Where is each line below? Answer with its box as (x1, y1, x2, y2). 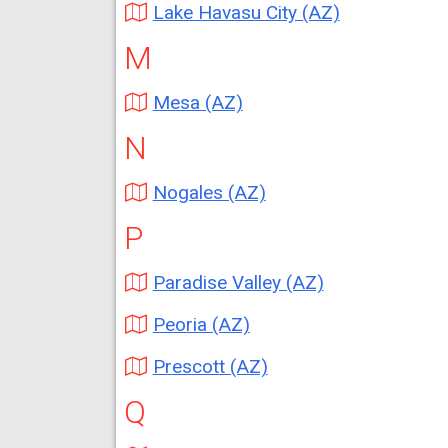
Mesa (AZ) (152, 91, 243, 114)
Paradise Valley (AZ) (152, 271, 324, 294)
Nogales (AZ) (152, 181, 266, 204)
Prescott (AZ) (152, 355, 268, 378)
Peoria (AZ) (152, 313, 250, 336)
